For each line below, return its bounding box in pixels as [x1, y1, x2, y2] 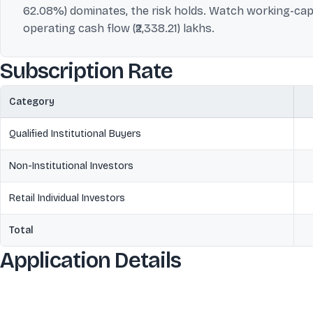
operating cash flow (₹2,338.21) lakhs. [23, 22, 214, 35]
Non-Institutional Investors [9, 160, 133, 172]
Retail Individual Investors [9, 192, 125, 204]
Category [9, 96, 54, 108]
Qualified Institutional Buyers [9, 128, 141, 140]
